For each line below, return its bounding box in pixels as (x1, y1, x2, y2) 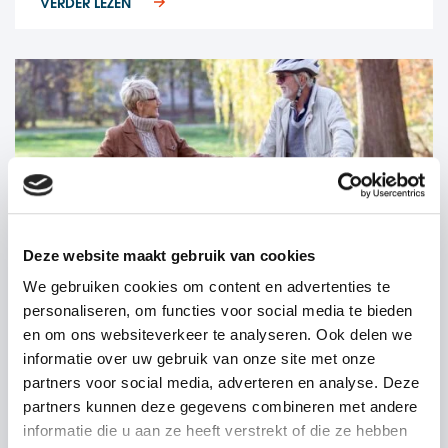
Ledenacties (40, 348, 121, 371)
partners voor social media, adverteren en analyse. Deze (23, 374, 420, 392)
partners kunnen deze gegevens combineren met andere (23, 398, 418, 416)
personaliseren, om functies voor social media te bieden (23, 302, 413, 320)
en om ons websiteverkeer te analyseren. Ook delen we (23, 326, 412, 344)
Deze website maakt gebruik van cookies (23, 246, 316, 264)
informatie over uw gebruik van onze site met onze (23, 350, 376, 368)
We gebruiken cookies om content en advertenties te (23, 278, 390, 296)
